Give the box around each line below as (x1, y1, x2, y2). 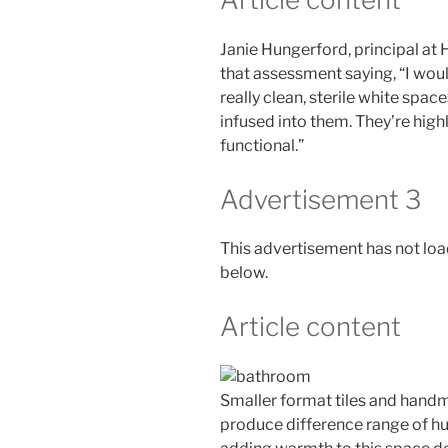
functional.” (220, 135, 304, 155)
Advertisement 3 (220, 183, 421, 215)
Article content (220, 311, 401, 343)
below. (220, 263, 268, 283)
